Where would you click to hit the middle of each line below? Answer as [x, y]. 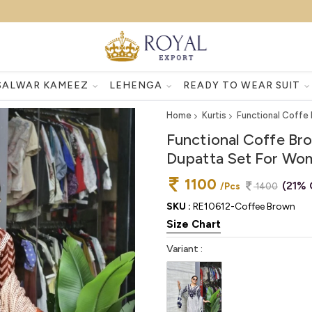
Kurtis [214, 115]
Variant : [185, 249]
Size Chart [194, 224]
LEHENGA [137, 85]
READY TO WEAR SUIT [243, 85]
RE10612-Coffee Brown [243, 206]
